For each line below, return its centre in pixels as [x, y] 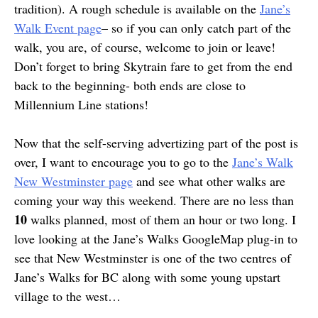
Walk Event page [58, 28]
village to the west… [67, 296]
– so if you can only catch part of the [196, 28]
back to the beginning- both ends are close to [130, 85]
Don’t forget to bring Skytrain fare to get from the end [153, 66]
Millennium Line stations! [81, 104]
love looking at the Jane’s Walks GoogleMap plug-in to [156, 238]
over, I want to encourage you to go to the [123, 162]
